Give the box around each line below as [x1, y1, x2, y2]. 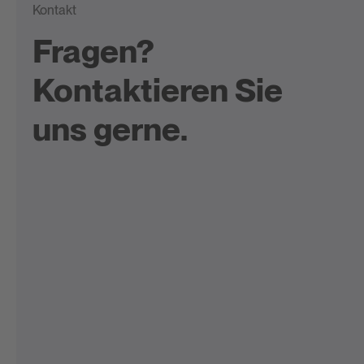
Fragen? [32, 32, 154, 71]
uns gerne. [32, 110, 188, 149]
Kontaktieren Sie [32, 71, 283, 110]
